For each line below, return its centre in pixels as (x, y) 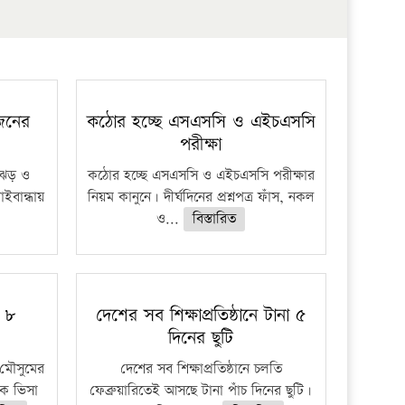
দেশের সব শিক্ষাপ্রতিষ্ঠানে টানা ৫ (201, 316)
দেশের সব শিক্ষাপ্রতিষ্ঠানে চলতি (201, 369)
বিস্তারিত (215, 219)
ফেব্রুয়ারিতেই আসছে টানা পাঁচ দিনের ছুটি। (201, 391)
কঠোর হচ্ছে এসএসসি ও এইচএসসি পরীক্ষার (201, 176)
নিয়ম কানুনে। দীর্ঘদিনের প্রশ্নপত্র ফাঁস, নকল (201, 198)
